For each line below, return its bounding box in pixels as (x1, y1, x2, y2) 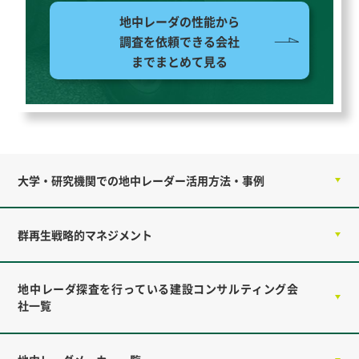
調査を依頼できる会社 (119, 32, 240, 50)
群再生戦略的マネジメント (18, 226, 153, 243)
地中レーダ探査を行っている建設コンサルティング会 (18, 280, 298, 297)
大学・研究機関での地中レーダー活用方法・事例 (18, 171, 265, 188)
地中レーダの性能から (119, 12, 240, 30)
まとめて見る (155, 52, 228, 70)
